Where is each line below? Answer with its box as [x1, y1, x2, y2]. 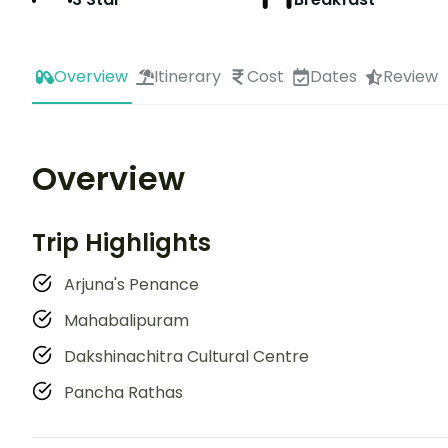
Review [383, 65, 438, 89]
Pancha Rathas [64, 381, 183, 405]
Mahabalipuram [64, 309, 189, 333]
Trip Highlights [32, 226, 211, 260]
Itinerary [154, 65, 221, 89]
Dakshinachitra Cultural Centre [64, 345, 309, 369]
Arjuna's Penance [64, 273, 199, 297]
